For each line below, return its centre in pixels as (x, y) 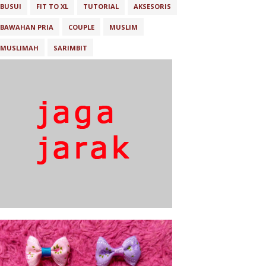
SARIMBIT (70, 48)
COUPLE (81, 27)
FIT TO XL (52, 6)
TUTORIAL (101, 6)
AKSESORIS (152, 6)
